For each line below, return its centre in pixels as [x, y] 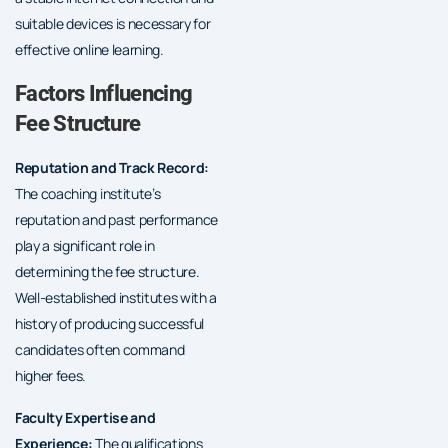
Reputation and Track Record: [112, 167]
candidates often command [100, 349]
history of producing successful [110, 323]
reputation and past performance [117, 219]
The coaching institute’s [88, 193]
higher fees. [51, 375]
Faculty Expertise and [85, 417]
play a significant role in [85, 245]
